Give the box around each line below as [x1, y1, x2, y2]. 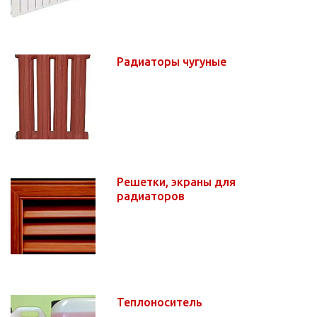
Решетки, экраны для [117, 175, 236, 188]
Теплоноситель [117, 295, 205, 309]
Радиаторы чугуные [117, 54, 229, 68]
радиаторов [117, 189, 188, 202]
